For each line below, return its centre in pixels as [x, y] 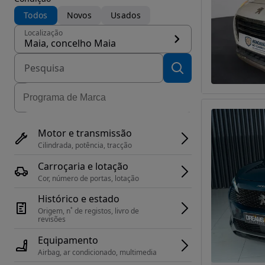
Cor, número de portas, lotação [88, 178]
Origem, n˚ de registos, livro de [88, 211]
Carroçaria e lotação [83, 166]
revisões [52, 219]
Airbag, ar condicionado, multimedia [97, 252]
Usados [126, 15]
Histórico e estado [79, 199]
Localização [43, 33]
